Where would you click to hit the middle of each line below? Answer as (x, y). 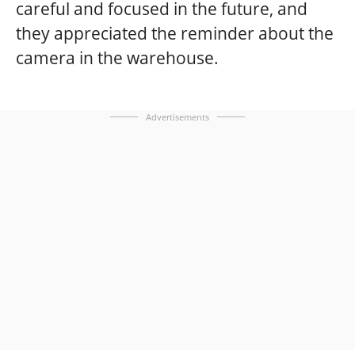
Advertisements (177, 116)
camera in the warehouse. (117, 57)
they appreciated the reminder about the (175, 33)
